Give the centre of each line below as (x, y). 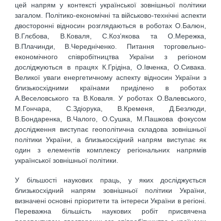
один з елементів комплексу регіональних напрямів (110, 150)
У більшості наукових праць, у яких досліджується (110, 180)
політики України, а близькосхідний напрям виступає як (110, 139)
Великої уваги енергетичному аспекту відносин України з (110, 77)
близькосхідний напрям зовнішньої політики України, (110, 191)
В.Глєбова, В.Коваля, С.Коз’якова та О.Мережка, (110, 36)
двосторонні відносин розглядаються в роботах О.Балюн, (110, 25)
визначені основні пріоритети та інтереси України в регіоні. (110, 201)
